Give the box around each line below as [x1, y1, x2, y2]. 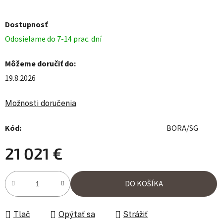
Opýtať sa [58, 209, 95, 220]
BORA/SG [166, 123, 198, 134]
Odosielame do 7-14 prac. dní [5, 34, 102, 45]
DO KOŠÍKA [124, 178, 163, 190]
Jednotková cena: [4, 171, 63, 183]
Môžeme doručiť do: [5, 58, 76, 70]
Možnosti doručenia [5, 98, 76, 109]
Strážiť [123, 209, 148, 220]
